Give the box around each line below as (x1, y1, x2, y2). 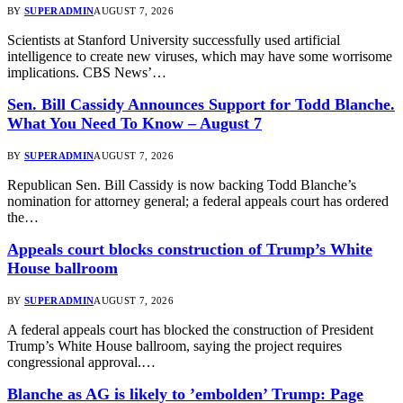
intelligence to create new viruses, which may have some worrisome (7, 48, 392, 64)
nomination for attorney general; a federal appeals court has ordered (7, 193, 389, 209)
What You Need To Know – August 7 (7, 113, 262, 132)
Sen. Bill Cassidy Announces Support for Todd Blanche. (7, 94, 395, 113)
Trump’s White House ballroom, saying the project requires (7, 337, 342, 354)
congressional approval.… (7, 354, 156, 370)
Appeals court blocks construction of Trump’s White (7, 239, 372, 258)
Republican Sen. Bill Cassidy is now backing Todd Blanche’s (7, 176, 356, 193)
